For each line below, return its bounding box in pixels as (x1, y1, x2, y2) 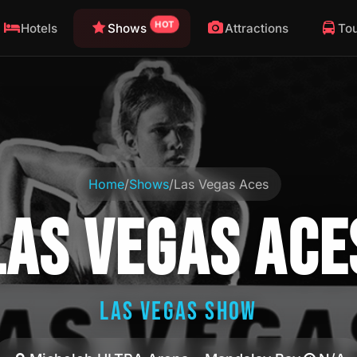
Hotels (21, 20, 58, 36)
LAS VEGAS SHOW (100, 296, 257, 328)
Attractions (224, 20, 288, 36)
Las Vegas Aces (174, 176, 269, 192)
